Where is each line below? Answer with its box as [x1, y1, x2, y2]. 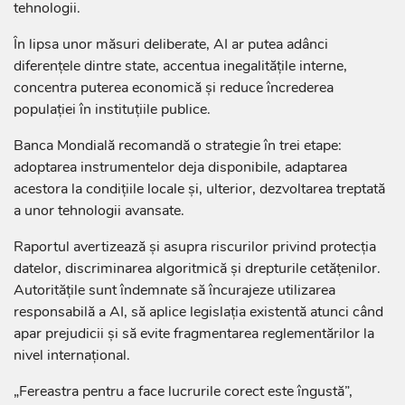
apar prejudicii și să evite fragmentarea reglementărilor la [14, 323, 374, 344]
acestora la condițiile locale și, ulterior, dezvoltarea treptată [14, 178, 385, 199]
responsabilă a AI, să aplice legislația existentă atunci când [14, 301, 383, 322]
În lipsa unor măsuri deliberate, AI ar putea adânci [14, 33, 328, 54]
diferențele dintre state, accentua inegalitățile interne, [14, 55, 347, 76]
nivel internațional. [14, 344, 130, 365]
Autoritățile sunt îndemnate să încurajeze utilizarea [14, 279, 335, 300]
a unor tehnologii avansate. [14, 200, 184, 221]
